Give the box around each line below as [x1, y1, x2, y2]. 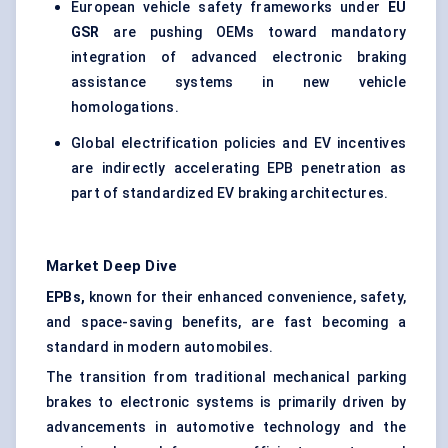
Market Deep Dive [46, 257, 178, 276]
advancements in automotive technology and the [46, 419, 406, 436]
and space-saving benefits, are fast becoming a [46, 314, 406, 331]
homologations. [71, 99, 179, 116]
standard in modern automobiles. [46, 339, 274, 356]
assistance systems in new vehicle [71, 74, 406, 91]
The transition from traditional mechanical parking [46, 369, 406, 386]
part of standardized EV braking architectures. [71, 185, 389, 202]
